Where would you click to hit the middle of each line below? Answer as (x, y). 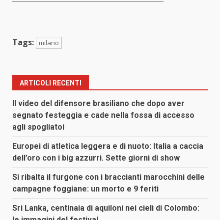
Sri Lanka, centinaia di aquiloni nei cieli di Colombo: (106, 208)
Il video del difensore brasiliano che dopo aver (98, 103)
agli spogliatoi (38, 127)
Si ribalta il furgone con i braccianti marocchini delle (109, 177)
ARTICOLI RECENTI (51, 83)
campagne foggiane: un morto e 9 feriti (85, 189)
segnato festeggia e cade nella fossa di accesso (103, 115)
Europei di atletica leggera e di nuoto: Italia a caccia (108, 146)
